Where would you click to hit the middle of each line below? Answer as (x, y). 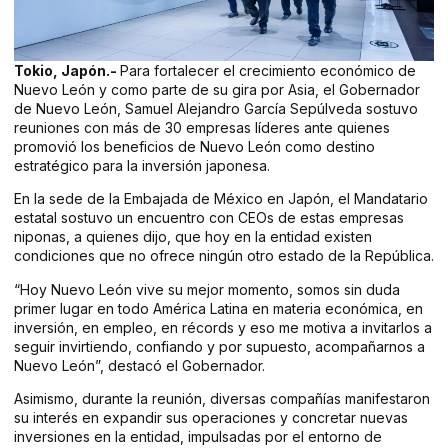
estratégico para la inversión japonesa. (142, 165)
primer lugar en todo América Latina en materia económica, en (218, 308)
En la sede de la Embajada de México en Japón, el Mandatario (221, 199)
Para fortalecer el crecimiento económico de (268, 70)
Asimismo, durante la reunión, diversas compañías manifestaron (222, 399)
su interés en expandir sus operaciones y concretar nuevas (211, 418)
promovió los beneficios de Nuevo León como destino (194, 146)
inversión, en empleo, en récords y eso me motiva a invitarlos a (223, 327)
